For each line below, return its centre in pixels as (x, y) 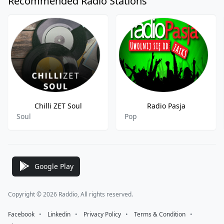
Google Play (54, 166)
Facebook (21, 214)
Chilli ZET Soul (58, 106)
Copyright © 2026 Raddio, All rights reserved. (70, 194)
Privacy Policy (102, 214)
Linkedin (59, 214)
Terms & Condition (160, 214)
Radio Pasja (166, 106)
